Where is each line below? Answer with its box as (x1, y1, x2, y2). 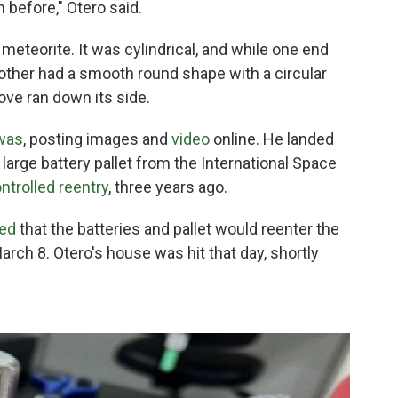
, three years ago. (108, 177, 227, 196)
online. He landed (210, 129, 334, 148)
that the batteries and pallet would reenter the (16, 219, 339, 238)
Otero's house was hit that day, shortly (53, 243, 319, 262)
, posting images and (23, 129, 171, 148)
